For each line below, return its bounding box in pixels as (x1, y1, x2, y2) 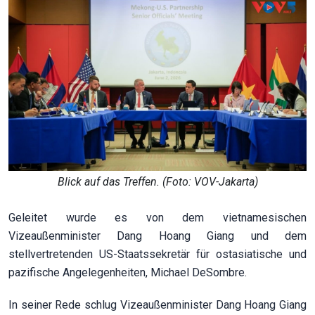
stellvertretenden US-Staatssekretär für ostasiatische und (8, 247, 307, 261)
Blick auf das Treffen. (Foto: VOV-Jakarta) (57, 174, 258, 188)
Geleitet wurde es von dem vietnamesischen (8, 210, 307, 224)
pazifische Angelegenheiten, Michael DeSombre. (8, 265, 247, 279)
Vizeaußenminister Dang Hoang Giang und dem (8, 229, 307, 243)
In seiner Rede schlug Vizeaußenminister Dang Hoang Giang (8, 297, 307, 311)
